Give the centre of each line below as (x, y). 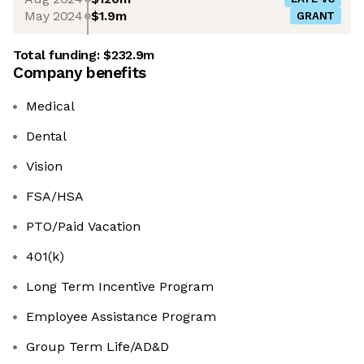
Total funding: (58, 55)
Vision (44, 167)
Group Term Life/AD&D (97, 347)
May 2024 (54, 15)
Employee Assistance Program (121, 317)
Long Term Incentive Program (120, 287)
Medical (50, 106)
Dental (46, 136)
